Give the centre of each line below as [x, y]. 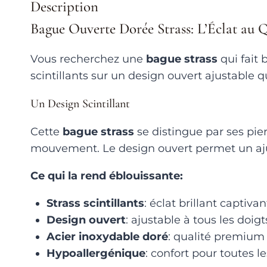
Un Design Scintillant [80, 103]
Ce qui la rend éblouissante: [107, 176]
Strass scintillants [95, 203]
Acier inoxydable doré [107, 236]
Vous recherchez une [88, 59]
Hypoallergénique [96, 253]
